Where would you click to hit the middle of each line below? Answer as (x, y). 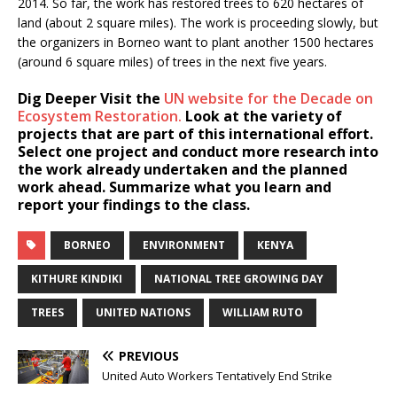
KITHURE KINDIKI (77, 278)
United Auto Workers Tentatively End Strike (217, 375)
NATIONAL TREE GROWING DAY (239, 278)
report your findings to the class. (134, 204)
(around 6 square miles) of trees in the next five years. (178, 61)
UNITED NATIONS (143, 312)
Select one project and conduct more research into (198, 151)
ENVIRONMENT (184, 245)
